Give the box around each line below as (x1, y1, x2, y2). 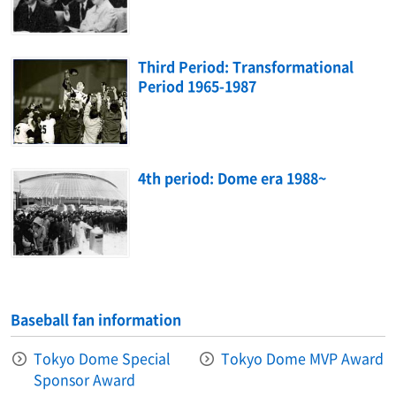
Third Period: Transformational (138, 55, 354, 77)
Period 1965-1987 (138, 74, 257, 96)
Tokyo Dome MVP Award (221, 347, 384, 369)
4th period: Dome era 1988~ (138, 167, 327, 189)
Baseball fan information (11, 308, 181, 331)
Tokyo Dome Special (34, 347, 171, 369)
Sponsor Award (34, 369, 135, 391)
